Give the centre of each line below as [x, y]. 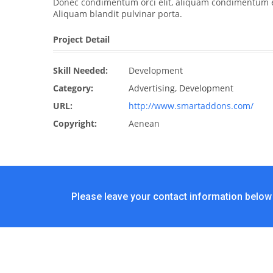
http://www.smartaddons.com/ [191, 106]
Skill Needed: [80, 70]
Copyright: [75, 123]
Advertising [152, 88]
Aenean [143, 123]
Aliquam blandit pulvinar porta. [118, 14]
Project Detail [81, 39]
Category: [73, 88]
